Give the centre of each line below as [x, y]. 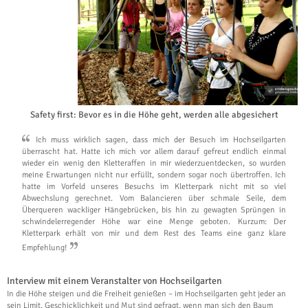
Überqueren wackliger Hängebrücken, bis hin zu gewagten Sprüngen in [154, 210]
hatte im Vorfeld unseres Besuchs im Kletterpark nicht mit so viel [154, 187]
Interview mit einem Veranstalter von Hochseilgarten [114, 281]
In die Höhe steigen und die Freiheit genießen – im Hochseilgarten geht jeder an [146, 294]
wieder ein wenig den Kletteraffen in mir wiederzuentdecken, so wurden [154, 164]
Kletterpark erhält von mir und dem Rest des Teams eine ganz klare [154, 234]
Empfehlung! [45, 248]
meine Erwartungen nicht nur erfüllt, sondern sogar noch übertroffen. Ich [154, 175]
